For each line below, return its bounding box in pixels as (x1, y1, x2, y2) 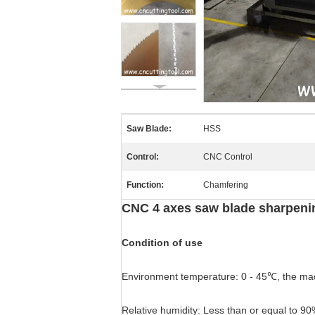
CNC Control (203, 152, 252, 162)
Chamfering (203, 180, 248, 190)
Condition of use (122, 237, 202, 248)
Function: (127, 180, 164, 190)
